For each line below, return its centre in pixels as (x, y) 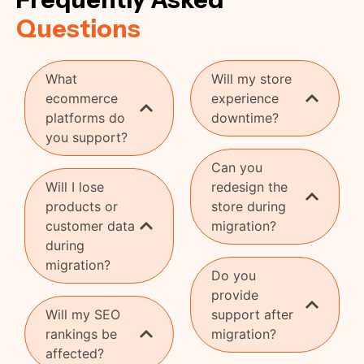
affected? (75, 353)
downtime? (245, 117)
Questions (78, 28)
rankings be (81, 334)
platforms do (85, 117)
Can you (237, 167)
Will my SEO (83, 314)
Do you (234, 275)
